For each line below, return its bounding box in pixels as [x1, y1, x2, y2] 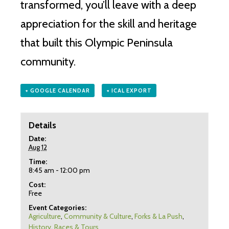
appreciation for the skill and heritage [20, 17, 197, 31]
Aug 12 [28, 142, 47, 152]
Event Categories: [28, 202, 86, 212]
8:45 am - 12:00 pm [28, 165, 90, 175]
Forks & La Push [134, 211, 182, 221]
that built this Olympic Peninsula [20, 36, 173, 50]
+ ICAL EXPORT [106, 87, 152, 95]
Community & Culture [63, 211, 131, 221]
